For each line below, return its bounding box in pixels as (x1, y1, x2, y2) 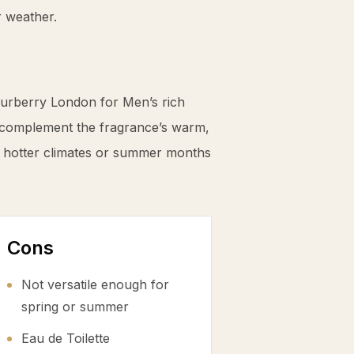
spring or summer (21, 299, 129, 314)
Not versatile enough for (21, 277, 169, 292)
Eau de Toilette (21, 330, 110, 346)
